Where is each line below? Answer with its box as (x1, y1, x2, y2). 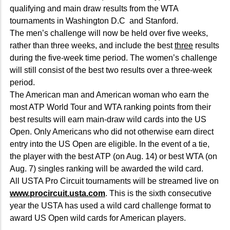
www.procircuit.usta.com (10, 188, 105, 198)
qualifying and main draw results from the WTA (10, 4, 178, 13)
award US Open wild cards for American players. (10, 213, 186, 222)
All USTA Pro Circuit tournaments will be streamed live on (10, 176, 219, 185)
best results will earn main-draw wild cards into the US (10, 114, 206, 124)
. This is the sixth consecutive (105, 188, 212, 198)
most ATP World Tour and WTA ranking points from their (10, 102, 211, 111)
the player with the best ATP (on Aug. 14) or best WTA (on (10, 151, 217, 161)
